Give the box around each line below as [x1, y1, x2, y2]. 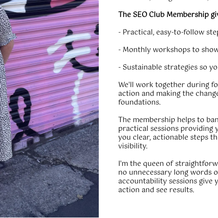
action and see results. [118, 184, 195, 196]
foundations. [118, 97, 161, 109]
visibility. [118, 141, 148, 152]
